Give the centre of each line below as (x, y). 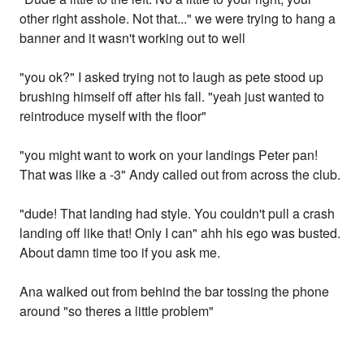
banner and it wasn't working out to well (133, 38)
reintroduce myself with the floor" (113, 116)
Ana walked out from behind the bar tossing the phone (175, 292)
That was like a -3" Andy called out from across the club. (180, 175)
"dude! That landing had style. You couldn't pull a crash (178, 214)
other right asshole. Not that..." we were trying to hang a (178, 19)
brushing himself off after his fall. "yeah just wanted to (172, 97)
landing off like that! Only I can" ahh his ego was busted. (180, 233)
